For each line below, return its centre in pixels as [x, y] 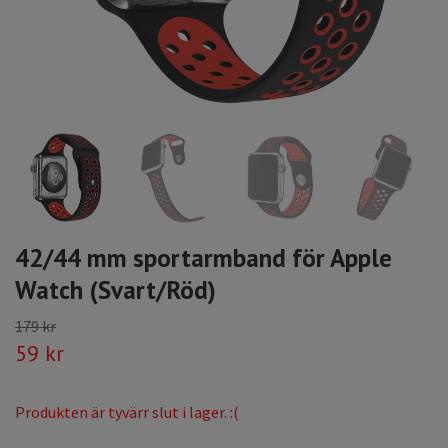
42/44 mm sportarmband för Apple [203, 258]
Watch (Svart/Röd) [115, 290]
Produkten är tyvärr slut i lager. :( [127, 412]
